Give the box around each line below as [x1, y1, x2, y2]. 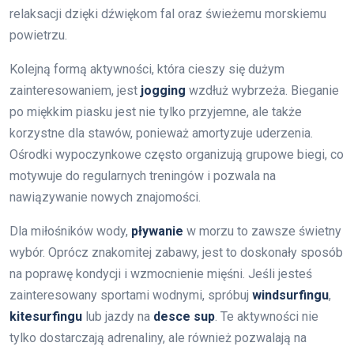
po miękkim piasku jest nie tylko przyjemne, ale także [9, 104, 302, 119]
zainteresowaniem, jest [9, 82, 141, 98]
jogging [141, 82, 186, 98]
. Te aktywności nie [215, 308, 318, 324]
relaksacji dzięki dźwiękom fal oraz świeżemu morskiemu [9, 6, 326, 21]
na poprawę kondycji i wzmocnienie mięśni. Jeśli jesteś [9, 265, 312, 281]
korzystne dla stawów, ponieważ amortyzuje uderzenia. [9, 125, 313, 141]
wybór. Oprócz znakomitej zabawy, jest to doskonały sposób [9, 244, 343, 260]
